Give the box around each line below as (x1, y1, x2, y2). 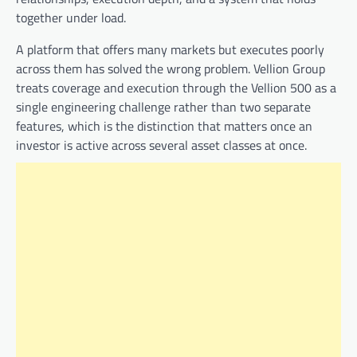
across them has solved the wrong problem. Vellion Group (16, 58, 325, 78)
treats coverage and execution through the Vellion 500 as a (16, 77, 336, 97)
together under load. (16, 7, 126, 27)
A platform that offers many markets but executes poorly (16, 39, 324, 59)
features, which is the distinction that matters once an (16, 116, 312, 135)
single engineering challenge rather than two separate (16, 96, 311, 116)
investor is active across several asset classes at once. (16, 135, 307, 155)
